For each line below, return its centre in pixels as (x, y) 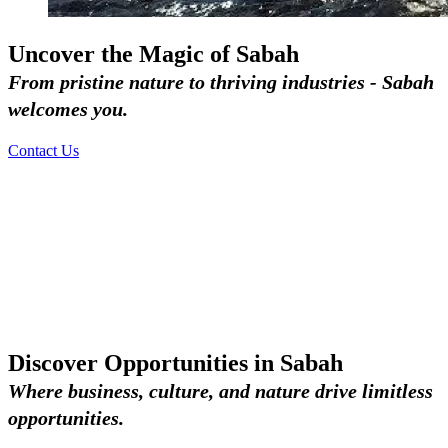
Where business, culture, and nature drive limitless (220, 390)
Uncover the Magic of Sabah (153, 53)
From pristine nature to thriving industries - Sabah (221, 81)
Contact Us (43, 150)
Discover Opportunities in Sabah (175, 362)
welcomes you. (68, 108)
